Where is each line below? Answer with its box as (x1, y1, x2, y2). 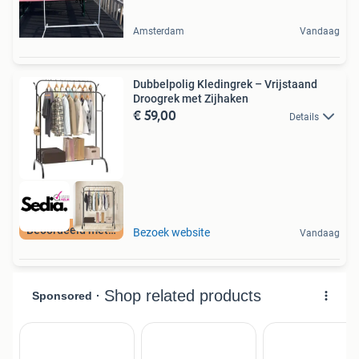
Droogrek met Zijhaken (133, 91, 248, 105)
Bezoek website (133, 226, 210, 240)
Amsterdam (133, 25, 184, 37)
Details (289, 111, 319, 123)
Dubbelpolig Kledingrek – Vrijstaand (133, 77, 317, 91)
